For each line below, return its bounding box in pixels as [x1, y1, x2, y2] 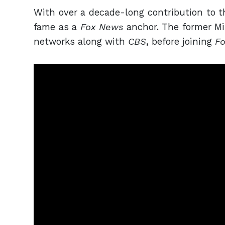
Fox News [80, 21, 124, 32]
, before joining [146, 36, 215, 47]
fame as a [34, 21, 80, 32]
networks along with [34, 36, 128, 47]
